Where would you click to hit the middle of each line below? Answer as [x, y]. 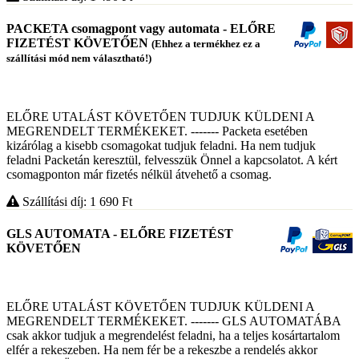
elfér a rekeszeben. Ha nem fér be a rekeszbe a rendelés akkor [162, 350]
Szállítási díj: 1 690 [71, 201]
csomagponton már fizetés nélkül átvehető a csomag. [139, 174]
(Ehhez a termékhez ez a [206, 44]
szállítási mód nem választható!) [79, 58]
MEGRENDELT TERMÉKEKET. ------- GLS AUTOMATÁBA [173, 321]
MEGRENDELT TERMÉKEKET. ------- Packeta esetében [157, 131]
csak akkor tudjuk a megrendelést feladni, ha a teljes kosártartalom [173, 336]
